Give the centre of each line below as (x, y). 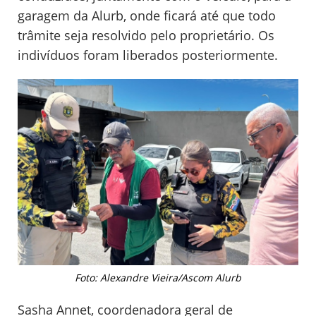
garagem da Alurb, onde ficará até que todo (147, 16)
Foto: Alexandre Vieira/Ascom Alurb (158, 277)
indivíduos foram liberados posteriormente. (148, 55)
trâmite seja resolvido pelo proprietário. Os (146, 36)
